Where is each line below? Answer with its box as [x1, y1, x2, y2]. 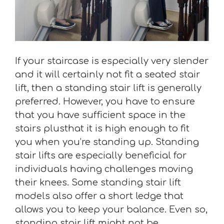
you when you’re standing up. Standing [15, 136, 199, 147]
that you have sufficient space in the [15, 109, 185, 120]
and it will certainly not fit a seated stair [15, 69, 200, 79]
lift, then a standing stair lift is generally [15, 82, 201, 93]
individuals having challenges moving [15, 163, 193, 174]
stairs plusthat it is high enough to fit [15, 123, 189, 133]
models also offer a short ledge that [15, 190, 183, 201]
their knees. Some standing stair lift [15, 177, 181, 187]
